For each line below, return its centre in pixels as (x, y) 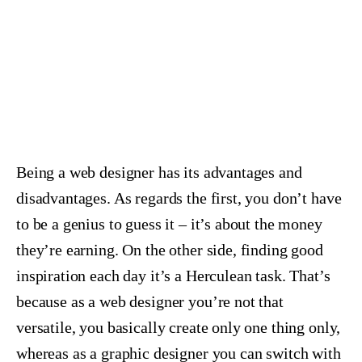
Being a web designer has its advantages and (159, 172)
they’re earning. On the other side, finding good (170, 249)
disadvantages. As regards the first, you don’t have (179, 198)
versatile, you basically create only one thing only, (179, 327)
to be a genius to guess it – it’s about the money (169, 223)
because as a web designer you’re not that (150, 301)
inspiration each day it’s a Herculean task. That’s (173, 275)
